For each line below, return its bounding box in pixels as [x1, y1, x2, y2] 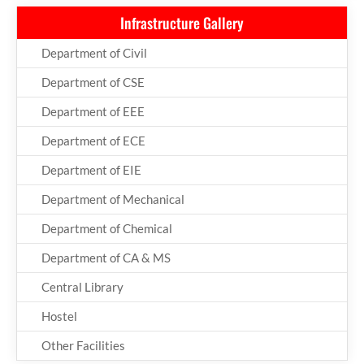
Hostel [41, 308, 77, 323]
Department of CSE [41, 74, 145, 89]
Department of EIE [41, 162, 141, 177]
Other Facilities [41, 337, 125, 353]
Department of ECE [41, 132, 145, 148]
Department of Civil [41, 45, 147, 60]
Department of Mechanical [41, 191, 184, 206]
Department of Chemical [41, 220, 172, 236]
